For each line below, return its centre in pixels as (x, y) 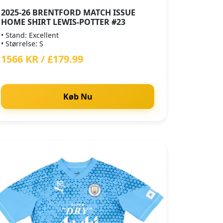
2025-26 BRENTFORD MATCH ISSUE (68, 12)
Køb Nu (78, 97)
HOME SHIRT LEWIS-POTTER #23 (63, 22)
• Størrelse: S (22, 44)
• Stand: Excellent (30, 35)
